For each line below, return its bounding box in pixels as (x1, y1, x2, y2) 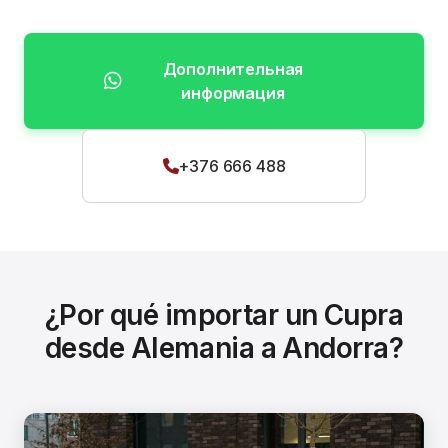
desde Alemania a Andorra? (44, 331, 403, 365)
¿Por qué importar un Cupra (44, 298, 404, 332)
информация (181, 83, 285, 103)
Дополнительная (162, 59, 304, 79)
